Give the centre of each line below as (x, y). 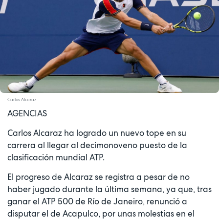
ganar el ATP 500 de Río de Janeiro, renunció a (97, 202)
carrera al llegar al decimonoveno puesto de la (97, 145)
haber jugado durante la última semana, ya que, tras (109, 189)
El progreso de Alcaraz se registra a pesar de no (99, 177)
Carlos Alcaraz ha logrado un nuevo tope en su (97, 133)
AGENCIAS (27, 114)
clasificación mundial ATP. (56, 158)
